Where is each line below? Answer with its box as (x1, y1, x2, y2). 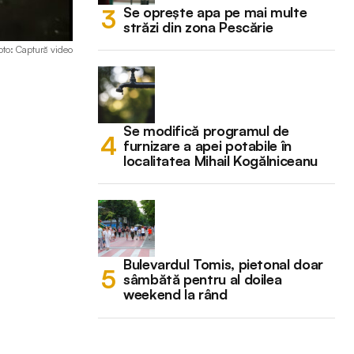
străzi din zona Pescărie (123, 17, 273, 36)
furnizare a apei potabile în (123, 136, 292, 154)
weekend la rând (123, 284, 228, 303)
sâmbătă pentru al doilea (123, 269, 282, 288)
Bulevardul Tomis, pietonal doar (123, 254, 323, 273)
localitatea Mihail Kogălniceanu (123, 151, 318, 169)
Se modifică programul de (123, 121, 289, 139)
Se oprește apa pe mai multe (123, 2, 307, 21)
